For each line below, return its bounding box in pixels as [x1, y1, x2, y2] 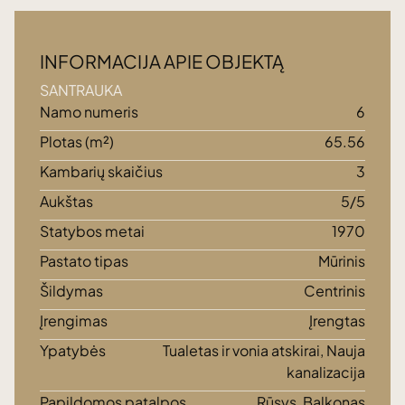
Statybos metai [40, 221, 145, 240]
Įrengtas [309, 311, 365, 330]
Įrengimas [40, 311, 108, 330]
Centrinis [304, 281, 365, 300]
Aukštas [40, 192, 93, 211]
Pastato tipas [40, 251, 128, 270]
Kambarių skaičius [40, 162, 163, 181]
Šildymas [40, 281, 103, 300]
